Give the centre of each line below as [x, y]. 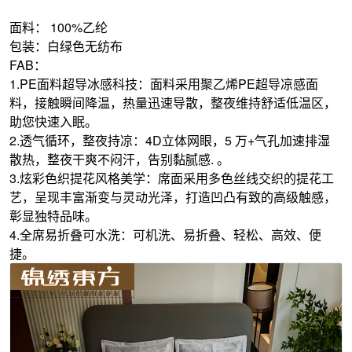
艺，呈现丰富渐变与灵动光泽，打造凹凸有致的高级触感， [173, 197]
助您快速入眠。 [54, 122]
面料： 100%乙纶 [59, 27]
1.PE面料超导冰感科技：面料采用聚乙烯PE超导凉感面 [164, 84]
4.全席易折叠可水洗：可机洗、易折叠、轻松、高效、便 [166, 235]
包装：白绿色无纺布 [66, 46]
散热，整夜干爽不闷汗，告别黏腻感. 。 [121, 159]
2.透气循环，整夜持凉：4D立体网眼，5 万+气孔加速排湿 [170, 141]
